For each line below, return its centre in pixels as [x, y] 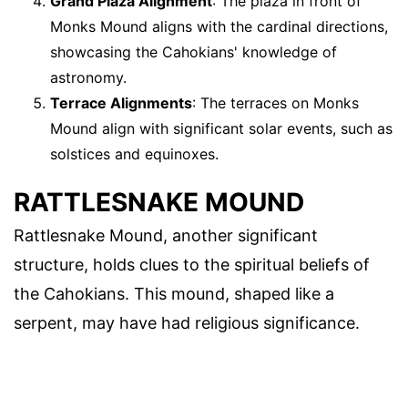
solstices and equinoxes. [134, 153]
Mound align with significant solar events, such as [221, 128]
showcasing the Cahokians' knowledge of [194, 51]
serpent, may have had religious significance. [187, 322]
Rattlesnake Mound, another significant [166, 235]
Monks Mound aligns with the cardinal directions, [219, 26]
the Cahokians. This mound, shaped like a [174, 293]
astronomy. [88, 77]
